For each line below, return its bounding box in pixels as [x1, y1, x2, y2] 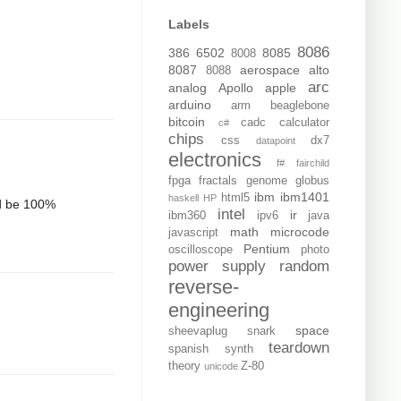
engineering [168, 299, 269, 322]
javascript [168, 226, 218, 240]
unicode [204, 361, 238, 372]
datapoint [256, 135, 295, 147]
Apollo [218, 81, 253, 96]
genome [245, 175, 287, 188]
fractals [199, 175, 238, 188]
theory [168, 360, 200, 373]
